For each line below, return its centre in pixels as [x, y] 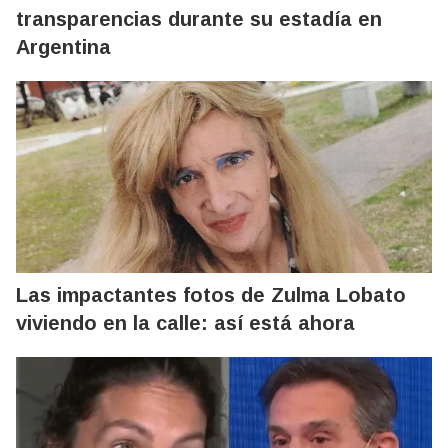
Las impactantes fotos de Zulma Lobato [211, 294]
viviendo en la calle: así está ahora [185, 322]
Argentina [63, 46]
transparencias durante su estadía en [199, 18]
